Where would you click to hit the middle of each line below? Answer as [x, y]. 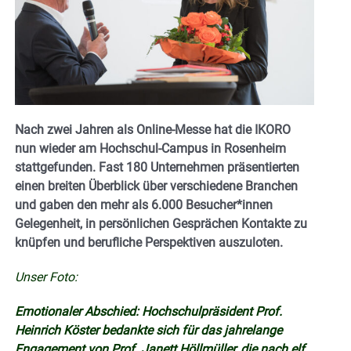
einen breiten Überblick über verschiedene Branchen [156, 186]
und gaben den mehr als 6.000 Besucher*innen [144, 204]
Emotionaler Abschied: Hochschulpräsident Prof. [148, 311]
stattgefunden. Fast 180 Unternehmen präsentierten [157, 167]
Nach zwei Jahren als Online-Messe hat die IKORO [153, 129]
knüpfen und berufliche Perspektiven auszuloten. [149, 242]
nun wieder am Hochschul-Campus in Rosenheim [150, 148]
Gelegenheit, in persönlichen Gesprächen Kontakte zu [161, 223]
